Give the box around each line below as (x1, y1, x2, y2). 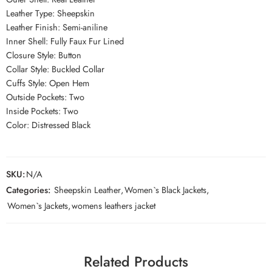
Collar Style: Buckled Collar (6, 63, 104, 76)
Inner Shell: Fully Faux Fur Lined (6, 35, 124, 48)
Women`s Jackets (7, 199, 68, 212)
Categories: (6, 183, 50, 197)
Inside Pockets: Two (6, 104, 78, 118)
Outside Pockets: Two (6, 90, 84, 104)
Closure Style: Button (6, 49, 81, 62)
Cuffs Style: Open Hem (6, 76, 89, 90)
